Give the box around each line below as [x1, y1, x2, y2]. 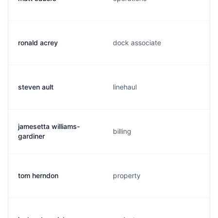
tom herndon [18, 171, 58, 180]
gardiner [18, 132, 45, 140]
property [113, 171, 141, 180]
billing [113, 127, 131, 135]
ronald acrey [18, 38, 58, 47]
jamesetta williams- [18, 122, 80, 130]
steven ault [18, 83, 54, 91]
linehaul [113, 83, 137, 91]
